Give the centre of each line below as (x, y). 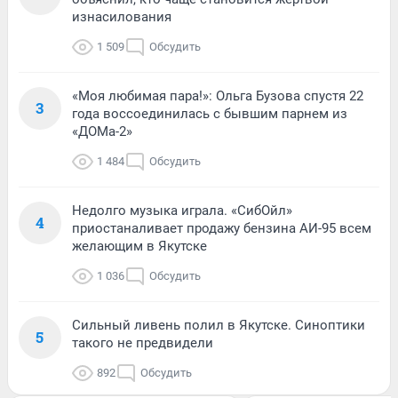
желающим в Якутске (139, 246)
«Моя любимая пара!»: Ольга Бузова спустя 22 (218, 96)
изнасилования (122, 16)
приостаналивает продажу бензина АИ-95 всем (222, 228)
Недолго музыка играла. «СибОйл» (182, 210)
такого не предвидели (143, 342)
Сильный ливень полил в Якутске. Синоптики (219, 325)
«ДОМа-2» (102, 131)
